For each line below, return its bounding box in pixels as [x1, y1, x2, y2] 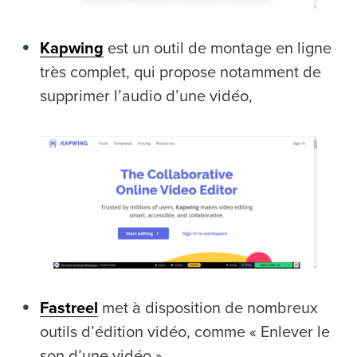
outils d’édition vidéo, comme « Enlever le [40, 324, 330, 340]
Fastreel [40, 300, 98, 316]
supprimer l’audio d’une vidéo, [40, 88, 253, 104]
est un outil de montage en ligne [108, 40, 331, 57]
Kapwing [40, 40, 104, 57]
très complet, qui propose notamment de [40, 64, 321, 80]
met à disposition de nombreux [98, 300, 318, 316]
